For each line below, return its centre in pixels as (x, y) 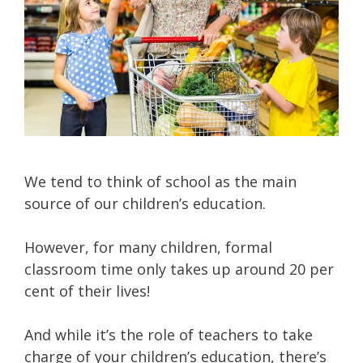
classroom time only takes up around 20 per (179, 269)
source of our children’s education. (145, 203)
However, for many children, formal (148, 247)
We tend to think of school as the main (160, 181)
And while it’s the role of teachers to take (169, 335)
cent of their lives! (87, 291)
